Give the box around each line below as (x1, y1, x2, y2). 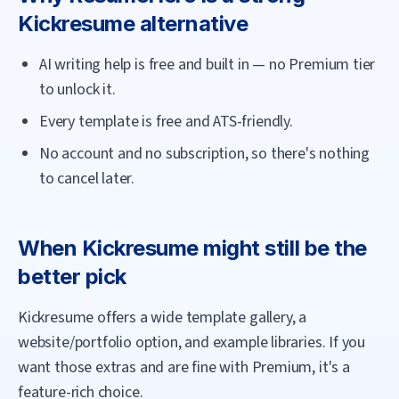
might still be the (198, 235, 367, 261)
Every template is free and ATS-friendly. (39, 110, 293, 133)
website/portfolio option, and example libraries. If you (18, 331, 366, 354)
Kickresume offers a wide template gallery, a (18, 306, 307, 329)
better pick (18, 264, 126, 289)
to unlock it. (39, 78, 116, 101)
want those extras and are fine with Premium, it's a (18, 356, 350, 379)
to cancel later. (39, 167, 135, 190)
